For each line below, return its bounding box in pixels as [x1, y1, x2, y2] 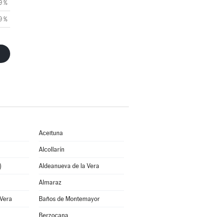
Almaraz [38, 179, 62, 186]
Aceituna [38, 129, 63, 137]
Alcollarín [38, 146, 64, 153]
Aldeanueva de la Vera [38, 162, 99, 170]
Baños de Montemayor [38, 195, 100, 202]
